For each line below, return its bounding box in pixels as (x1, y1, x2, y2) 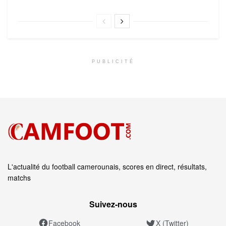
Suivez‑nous (89, 198, 137, 210)
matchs (8, 172, 31, 183)
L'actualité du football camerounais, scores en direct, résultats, (8, 161, 207, 172)
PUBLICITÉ (91, 59, 135, 64)
